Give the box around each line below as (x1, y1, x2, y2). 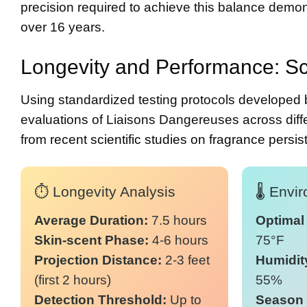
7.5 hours (148, 212, 207, 228)
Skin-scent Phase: (34, 232, 149, 247)
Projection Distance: (34, 252, 162, 267)
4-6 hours (149, 232, 208, 247)
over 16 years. (21, 20, 105, 35)
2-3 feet (162, 252, 210, 267)
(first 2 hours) (34, 272, 111, 287)
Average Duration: (34, 212, 148, 228)
